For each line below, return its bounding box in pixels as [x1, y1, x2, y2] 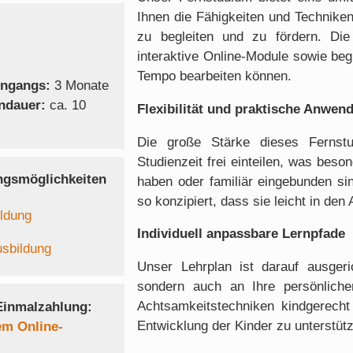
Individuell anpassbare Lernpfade [137, 226, 346, 242]
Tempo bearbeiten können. [137, 68, 292, 84]
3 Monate [54, 77, 109, 93]
